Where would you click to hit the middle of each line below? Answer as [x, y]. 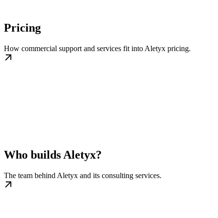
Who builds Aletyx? [53, 155]
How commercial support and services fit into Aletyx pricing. [97, 49]
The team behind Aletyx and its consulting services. [83, 176]
